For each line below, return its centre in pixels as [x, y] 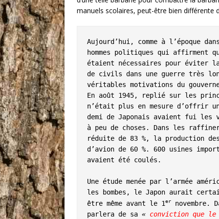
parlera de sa [114, 214]
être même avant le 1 [126, 203]
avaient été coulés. [124, 160]
